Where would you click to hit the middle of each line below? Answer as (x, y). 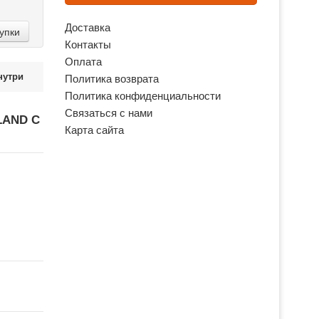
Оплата (83, 62)
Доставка (88, 27)
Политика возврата (112, 79)
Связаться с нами (109, 113)
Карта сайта (94, 130)
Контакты (88, 45)
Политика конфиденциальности (143, 96)
